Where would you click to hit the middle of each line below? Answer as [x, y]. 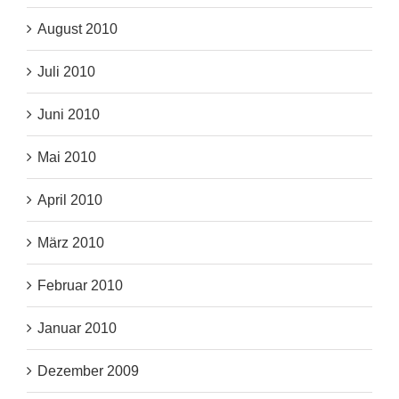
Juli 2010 [66, 72]
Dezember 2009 [88, 371]
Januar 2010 [77, 329]
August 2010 [77, 29]
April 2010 [70, 200]
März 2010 [71, 243]
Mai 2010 [67, 158]
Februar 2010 [80, 286]
